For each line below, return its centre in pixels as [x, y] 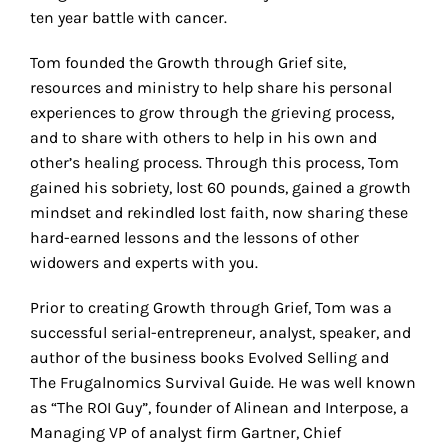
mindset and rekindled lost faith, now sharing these [218, 212]
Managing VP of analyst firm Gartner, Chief [185, 432]
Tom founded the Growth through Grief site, [187, 62]
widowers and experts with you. [143, 262]
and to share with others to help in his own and [203, 137]
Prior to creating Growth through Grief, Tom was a [210, 307]
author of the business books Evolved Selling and [209, 357]
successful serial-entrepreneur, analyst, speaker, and [220, 332]
